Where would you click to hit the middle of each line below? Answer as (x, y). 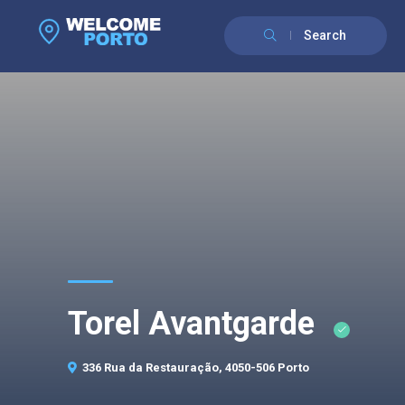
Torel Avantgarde (195, 324)
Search (325, 35)
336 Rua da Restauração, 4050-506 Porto (196, 367)
